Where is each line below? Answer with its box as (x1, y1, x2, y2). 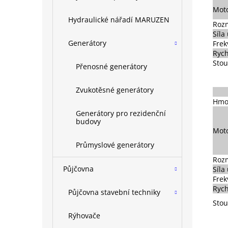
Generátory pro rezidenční (76, 108, 166, 118)
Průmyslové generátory (76, 140, 154, 150)
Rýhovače (68, 211, 100, 220)
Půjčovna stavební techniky (68, 187, 160, 197)
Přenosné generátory (76, 62, 147, 71)
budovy (76, 117, 101, 126)
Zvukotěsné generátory (76, 85, 154, 95)
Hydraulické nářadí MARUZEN (68, 15, 169, 24)
